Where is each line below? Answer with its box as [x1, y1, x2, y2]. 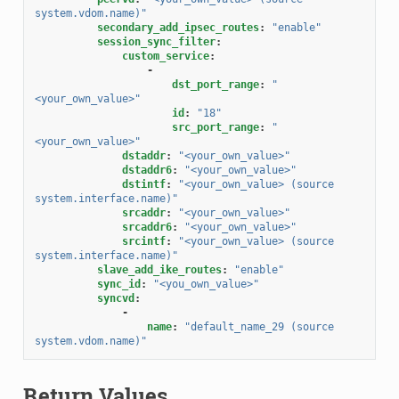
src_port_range [171, 120, 259, 134]
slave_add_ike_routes [96, 263, 222, 276]
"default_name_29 [183, 320, 284, 333]
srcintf [121, 234, 166, 248]
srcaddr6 [121, 220, 172, 233]
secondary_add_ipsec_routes [96, 20, 259, 34]
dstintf [121, 177, 166, 191]
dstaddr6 [121, 163, 172, 176]
